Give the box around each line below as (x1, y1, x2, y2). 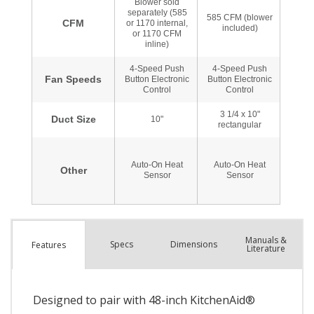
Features (31, 238, 66, 251)
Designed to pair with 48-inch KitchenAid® (33, 292, 255, 308)
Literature (246, 243, 285, 255)
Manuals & (245, 234, 287, 247)
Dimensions (170, 238, 217, 251)
